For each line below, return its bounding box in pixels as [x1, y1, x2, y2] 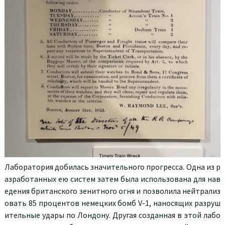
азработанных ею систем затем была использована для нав [5, 173, 220, 184]
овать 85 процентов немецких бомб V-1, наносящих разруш [5, 197, 220, 208]
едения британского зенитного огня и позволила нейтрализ [5, 185, 220, 196]
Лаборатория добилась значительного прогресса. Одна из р [5, 161, 220, 172]
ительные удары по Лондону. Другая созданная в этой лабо [5, 209, 220, 220]
